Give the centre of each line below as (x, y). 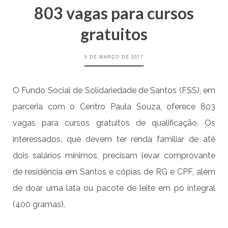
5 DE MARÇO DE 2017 (114, 57)
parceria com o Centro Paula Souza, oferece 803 (114, 107)
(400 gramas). (39, 205)
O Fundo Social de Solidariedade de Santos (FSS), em (114, 91)
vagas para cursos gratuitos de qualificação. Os (114, 123)
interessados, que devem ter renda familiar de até (114, 139)
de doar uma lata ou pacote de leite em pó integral (114, 188)
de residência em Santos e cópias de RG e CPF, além (114, 172)
